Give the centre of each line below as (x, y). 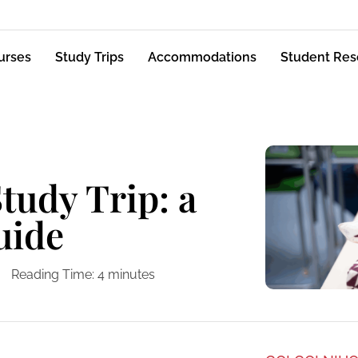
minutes (132, 275)
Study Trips (90, 58)
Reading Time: (53, 275)
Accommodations (203, 58)
